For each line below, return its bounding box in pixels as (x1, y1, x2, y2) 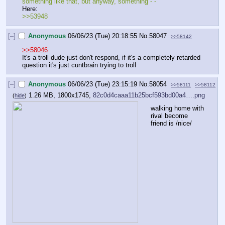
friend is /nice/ (151, 119, 192, 127)
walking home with (151, 104, 204, 112)
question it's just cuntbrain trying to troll (22, 61, 136, 69)
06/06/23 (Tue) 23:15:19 (68, 80, 138, 88)
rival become (151, 111, 188, 120)
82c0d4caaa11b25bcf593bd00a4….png (93, 91, 205, 99)
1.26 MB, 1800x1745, (29, 91, 93, 99)
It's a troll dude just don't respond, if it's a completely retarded (22, 53, 200, 61)
